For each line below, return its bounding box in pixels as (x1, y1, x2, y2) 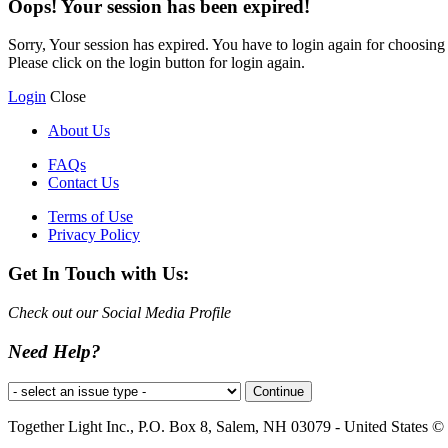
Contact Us (48, 174, 119, 192)
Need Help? (8, 340, 101, 362)
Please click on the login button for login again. (8, 54, 305, 72)
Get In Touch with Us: (8, 263, 189, 285)
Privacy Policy (48, 226, 140, 244)
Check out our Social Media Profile (8, 303, 231, 321)
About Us (48, 122, 110, 140)
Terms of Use (48, 208, 133, 226)
